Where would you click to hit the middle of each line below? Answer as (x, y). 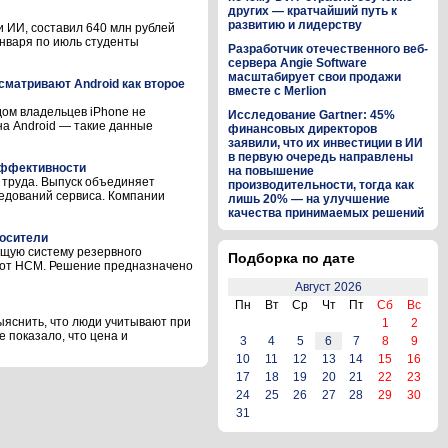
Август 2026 (328, 287)
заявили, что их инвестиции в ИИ (325, 143)
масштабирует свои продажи (314, 77)
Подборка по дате (291, 258)
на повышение (271, 171)
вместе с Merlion (277, 91)
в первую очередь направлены (320, 157)
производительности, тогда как (321, 185)
